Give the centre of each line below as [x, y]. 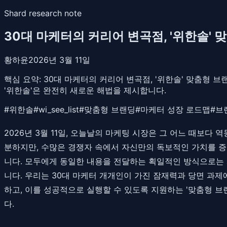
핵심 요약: [24, 79]
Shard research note [43, 13]
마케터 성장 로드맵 [175, 109]
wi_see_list [59, 109]
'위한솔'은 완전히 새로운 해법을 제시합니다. [85, 90]
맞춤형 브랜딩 [110, 109]
